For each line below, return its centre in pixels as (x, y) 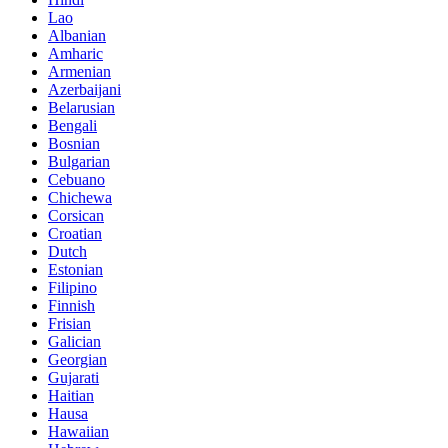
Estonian (75, 269)
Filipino (72, 287)
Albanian (77, 35)
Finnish (71, 305)
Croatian (75, 233)
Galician (74, 341)
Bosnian (74, 143)
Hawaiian (78, 431)
